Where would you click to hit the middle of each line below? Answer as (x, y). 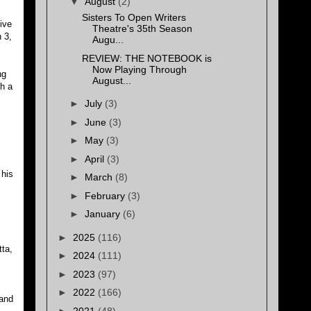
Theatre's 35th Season (142, 29)
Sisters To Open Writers (134, 18)
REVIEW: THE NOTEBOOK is (146, 58)
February (106, 195)
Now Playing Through (139, 69)
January (103, 214)
